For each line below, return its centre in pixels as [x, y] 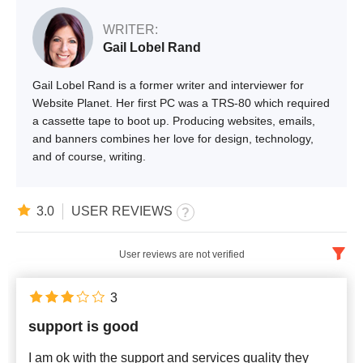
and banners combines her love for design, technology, [173, 138]
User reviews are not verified [181, 254]
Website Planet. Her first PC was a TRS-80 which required [181, 102]
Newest [66, 336]
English [66, 286]
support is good [83, 326]
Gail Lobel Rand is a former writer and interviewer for [168, 85]
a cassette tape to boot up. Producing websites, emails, [174, 120]
